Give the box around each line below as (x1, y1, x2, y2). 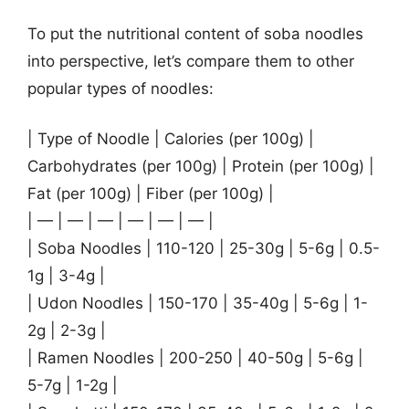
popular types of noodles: (27, 79, 214, 98)
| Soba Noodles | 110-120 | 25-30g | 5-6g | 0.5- (27, 239, 380, 257)
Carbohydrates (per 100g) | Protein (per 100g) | (27, 157, 374, 175)
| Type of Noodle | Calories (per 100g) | (27, 130, 314, 148)
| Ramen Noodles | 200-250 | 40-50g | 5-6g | (27, 349, 363, 367)
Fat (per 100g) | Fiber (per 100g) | (27, 184, 274, 203)
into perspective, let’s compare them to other (27, 51, 354, 70)
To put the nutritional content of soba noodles (27, 24, 363, 43)
